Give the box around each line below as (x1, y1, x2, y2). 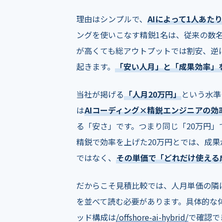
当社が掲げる (76, 88, 124, 100)
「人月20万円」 (124, 88, 181, 100)
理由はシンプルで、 (76, 13, 147, 25)
